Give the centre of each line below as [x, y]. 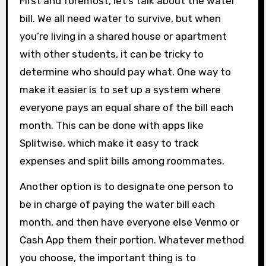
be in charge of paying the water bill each [117, 205]
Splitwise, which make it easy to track [109, 143]
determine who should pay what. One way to [125, 72]
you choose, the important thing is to [107, 258]
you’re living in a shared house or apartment [123, 37]
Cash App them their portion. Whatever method [132, 240]
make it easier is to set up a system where [120, 90]
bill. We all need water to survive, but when [120, 19]
